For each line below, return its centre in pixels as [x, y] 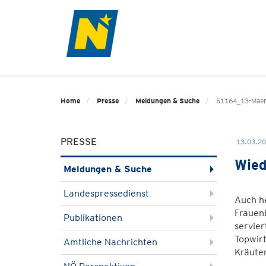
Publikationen [93, 218]
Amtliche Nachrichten [110, 242]
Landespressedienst [106, 193]
